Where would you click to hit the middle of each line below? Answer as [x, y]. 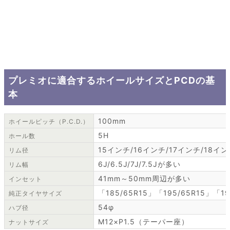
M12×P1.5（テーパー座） [143, 222]
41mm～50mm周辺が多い [144, 179]
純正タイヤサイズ [35, 194]
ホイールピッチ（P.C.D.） [49, 122]
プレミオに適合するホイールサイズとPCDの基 [112, 81]
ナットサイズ [29, 222]
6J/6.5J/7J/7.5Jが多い [139, 164]
